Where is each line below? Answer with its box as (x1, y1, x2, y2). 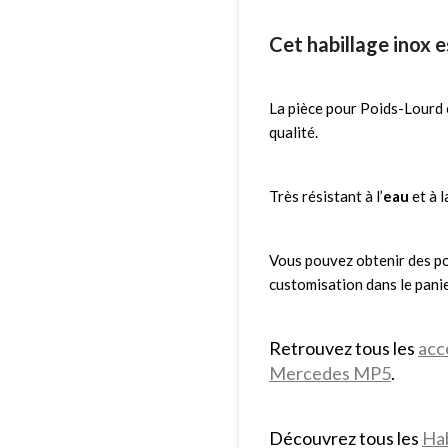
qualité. (269, 122, 318, 141)
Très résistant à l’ (269, 186, 383, 205)
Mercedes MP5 (269, 361, 391, 384)
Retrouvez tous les (269, 336, 418, 359)
